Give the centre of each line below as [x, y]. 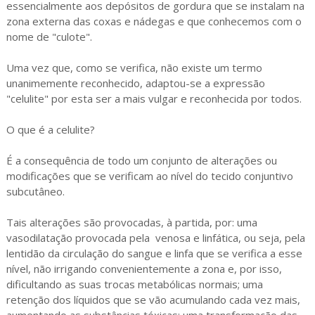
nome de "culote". [49, 37]
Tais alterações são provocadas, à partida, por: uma [131, 222]
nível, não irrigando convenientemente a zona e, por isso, [144, 269]
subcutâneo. [35, 191]
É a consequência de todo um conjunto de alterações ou [141, 160]
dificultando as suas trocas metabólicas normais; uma [134, 284]
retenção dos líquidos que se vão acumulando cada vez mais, [153, 300]
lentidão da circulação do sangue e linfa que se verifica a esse [154, 253]
